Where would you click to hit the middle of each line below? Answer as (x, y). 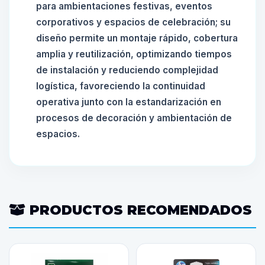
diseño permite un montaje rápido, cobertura (137, 38)
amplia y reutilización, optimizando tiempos (134, 54)
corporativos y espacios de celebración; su (133, 22)
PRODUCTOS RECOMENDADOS (139, 210)
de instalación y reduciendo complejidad (127, 70)
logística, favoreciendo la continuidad (121, 86)
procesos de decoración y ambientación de (134, 118)
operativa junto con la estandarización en (129, 102)
